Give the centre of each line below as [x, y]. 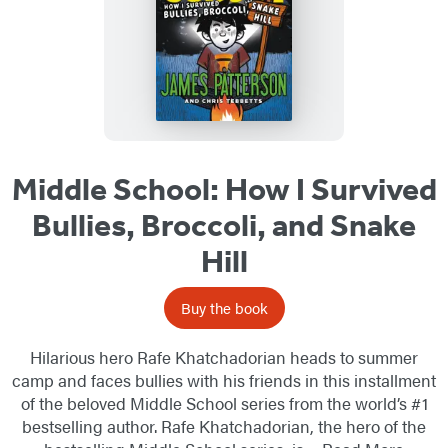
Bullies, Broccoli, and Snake [224, 224]
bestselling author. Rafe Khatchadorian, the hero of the [224, 425]
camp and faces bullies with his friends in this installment [224, 379]
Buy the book [224, 307]
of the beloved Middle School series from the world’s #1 [224, 402]
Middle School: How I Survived [224, 188]
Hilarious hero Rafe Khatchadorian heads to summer [224, 356]
